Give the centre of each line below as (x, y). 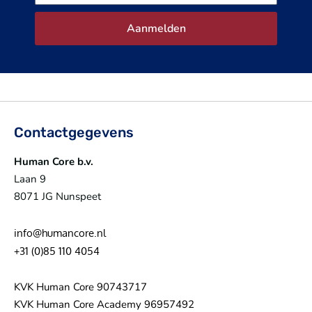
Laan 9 (30, 179)
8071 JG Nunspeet (57, 197)
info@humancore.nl (60, 233)
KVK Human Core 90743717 (80, 287)
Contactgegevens (74, 133)
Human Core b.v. (54, 162)
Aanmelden (156, 29)
